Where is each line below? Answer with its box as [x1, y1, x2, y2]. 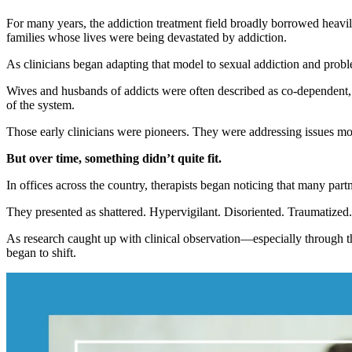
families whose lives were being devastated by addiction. [6, 30, 287, 44]
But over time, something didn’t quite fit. [6, 151, 222, 165]
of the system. [6, 97, 75, 112]
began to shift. [6, 245, 76, 259]
